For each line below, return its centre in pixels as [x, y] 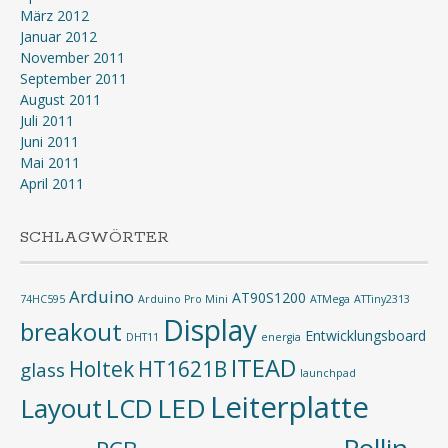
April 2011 [52, 183]
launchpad [328, 373]
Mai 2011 [50, 162]
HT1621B [182, 369]
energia [281, 337]
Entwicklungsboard [365, 335]
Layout [61, 408]
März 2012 [54, 15]
